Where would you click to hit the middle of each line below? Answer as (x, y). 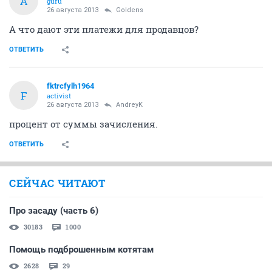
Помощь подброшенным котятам (81, 250)
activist (59, 96)
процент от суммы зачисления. (83, 124)
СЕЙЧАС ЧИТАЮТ (57, 183)
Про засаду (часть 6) (54, 211)
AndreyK (129, 105)
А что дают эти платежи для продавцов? (104, 29)
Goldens (130, 10)
